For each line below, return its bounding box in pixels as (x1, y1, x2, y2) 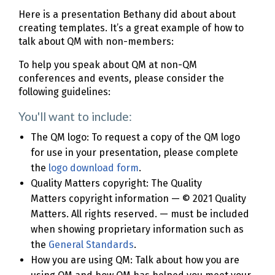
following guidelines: (18, 86, 110, 98)
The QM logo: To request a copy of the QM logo (31, 131, 240, 144)
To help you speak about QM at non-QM (18, 59, 197, 71)
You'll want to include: (18, 109, 132, 124)
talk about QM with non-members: (18, 36, 174, 48)
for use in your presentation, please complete (31, 147, 238, 159)
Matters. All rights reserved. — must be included (31, 208, 249, 220)
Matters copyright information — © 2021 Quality (31, 193, 246, 205)
